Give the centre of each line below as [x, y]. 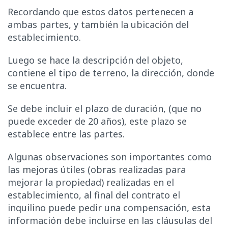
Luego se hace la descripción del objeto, [95, 60]
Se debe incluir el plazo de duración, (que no [105, 109]
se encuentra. [37, 86]
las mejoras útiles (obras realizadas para [97, 169]
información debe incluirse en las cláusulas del [110, 220]
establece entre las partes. [66, 134]
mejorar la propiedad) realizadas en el [91, 182]
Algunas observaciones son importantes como [110, 156]
